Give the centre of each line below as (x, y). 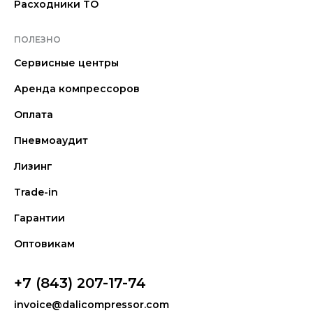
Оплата (34, 115)
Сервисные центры (66, 63)
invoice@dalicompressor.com (92, 305)
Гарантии (39, 218)
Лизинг (33, 166)
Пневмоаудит (51, 140)
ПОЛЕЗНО (37, 39)
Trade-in (36, 192)
